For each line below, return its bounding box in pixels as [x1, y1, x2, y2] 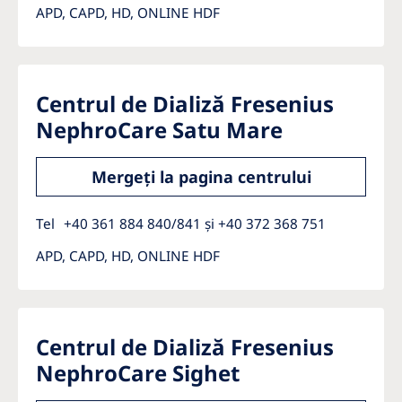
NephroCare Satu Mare [36, 115, 283, 144]
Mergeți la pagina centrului [91, 166, 311, 188]
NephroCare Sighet [36, 358, 240, 388]
